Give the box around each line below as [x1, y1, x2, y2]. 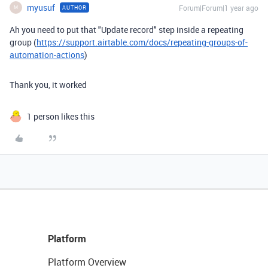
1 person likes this [27, 110, 95, 122]
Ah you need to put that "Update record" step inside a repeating [10, 23, 243, 35]
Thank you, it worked [10, 78, 87, 90]
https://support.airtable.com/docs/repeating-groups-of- [36, 36, 248, 48]
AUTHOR [62, 3, 87, 11]
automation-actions [10, 48, 84, 60]
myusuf [27, 1, 55, 13]
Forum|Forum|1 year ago [179, 2, 258, 13]
